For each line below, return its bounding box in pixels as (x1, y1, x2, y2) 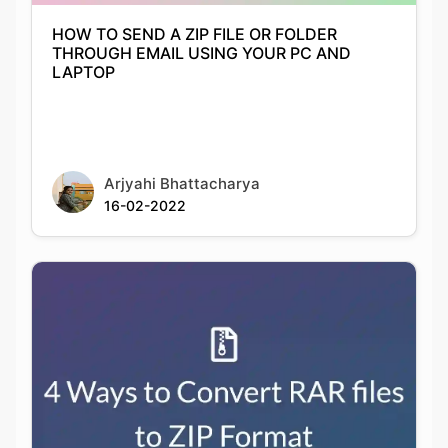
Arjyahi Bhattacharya (104, 162, 260, 182)
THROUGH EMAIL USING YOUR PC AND (52, 31, 351, 52)
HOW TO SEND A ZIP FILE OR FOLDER (52, 12, 337, 33)
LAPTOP (52, 50, 115, 71)
